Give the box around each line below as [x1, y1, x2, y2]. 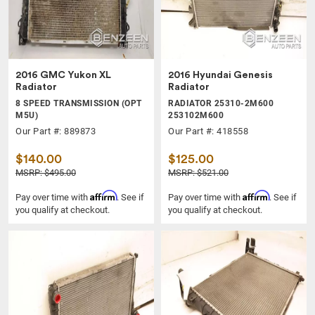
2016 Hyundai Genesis [168, 70, 273, 80]
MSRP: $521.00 [168, 167, 229, 178]
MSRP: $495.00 [15, 167, 76, 178]
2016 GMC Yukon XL [15, 70, 111, 80]
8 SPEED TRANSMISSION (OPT [15, 98, 142, 108]
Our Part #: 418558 [168, 125, 248, 136]
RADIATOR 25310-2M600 [168, 98, 274, 108]
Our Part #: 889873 [15, 125, 96, 136]
